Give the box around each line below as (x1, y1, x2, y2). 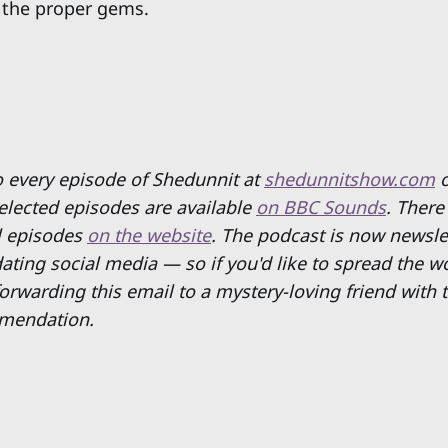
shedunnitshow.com (264, 166, 435, 191)
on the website (87, 222, 211, 247)
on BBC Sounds (256, 194, 386, 219)
